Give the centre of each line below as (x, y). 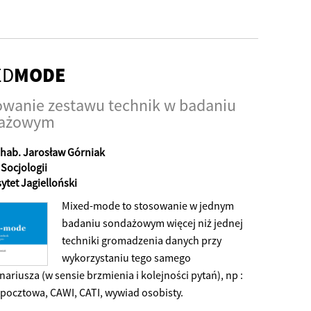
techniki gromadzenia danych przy (142, 241)
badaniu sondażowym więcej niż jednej (152, 223)
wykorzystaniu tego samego (126, 258)
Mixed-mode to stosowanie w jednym (148, 206)
